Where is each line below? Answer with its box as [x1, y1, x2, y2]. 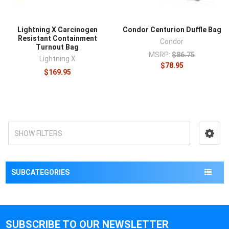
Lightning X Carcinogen [17, 26, 98, 34]
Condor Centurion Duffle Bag [122, 26, 221, 34]
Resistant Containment [17, 34, 97, 43]
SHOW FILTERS [14, 129, 62, 138]
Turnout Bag [36, 43, 79, 52]
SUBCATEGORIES [11, 168, 70, 177]
